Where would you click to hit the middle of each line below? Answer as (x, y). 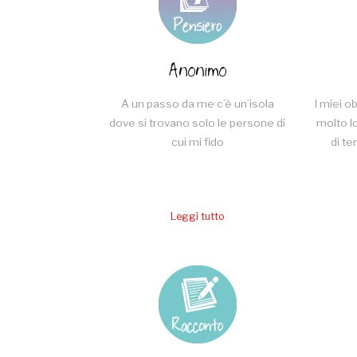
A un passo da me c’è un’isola (197, 104)
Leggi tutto (197, 216)
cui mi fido (197, 142)
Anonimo (197, 72)
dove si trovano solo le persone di (197, 123)
